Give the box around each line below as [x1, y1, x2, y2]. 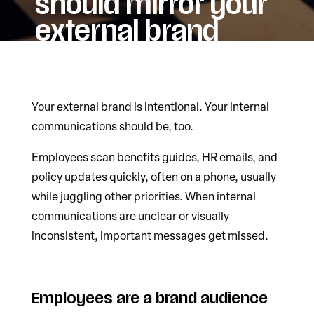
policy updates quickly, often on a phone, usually [31, 169, 276, 185]
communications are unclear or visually [31, 208, 229, 224]
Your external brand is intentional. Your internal [31, 99, 269, 115]
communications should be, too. [31, 118, 193, 135]
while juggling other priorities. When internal [31, 189, 256, 205]
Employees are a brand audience [31, 289, 268, 309]
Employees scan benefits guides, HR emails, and [31, 149, 278, 165]
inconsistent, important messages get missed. [31, 228, 268, 244]
